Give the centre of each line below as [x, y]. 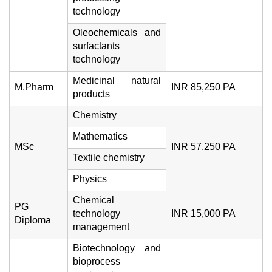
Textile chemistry [109, 158]
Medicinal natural [117, 80]
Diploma [33, 220]
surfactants [96, 46]
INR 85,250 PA [203, 87]
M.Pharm [34, 87]
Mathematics [100, 136]
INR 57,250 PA [203, 147]
